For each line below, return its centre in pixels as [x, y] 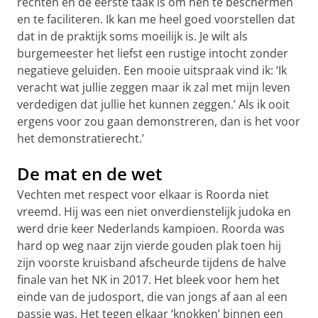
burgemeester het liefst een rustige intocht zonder [153, 53]
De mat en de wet [90, 173]
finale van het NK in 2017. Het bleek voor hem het [148, 279]
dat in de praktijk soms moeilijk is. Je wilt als [132, 36]
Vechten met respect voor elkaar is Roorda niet [143, 194]
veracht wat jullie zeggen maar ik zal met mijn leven [154, 87]
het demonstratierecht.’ [81, 138]
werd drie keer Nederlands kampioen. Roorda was [151, 228]
